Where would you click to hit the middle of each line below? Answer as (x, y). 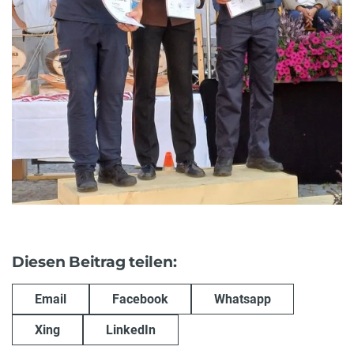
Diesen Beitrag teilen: (94, 262)
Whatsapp (243, 299)
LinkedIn (131, 330)
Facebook (140, 299)
